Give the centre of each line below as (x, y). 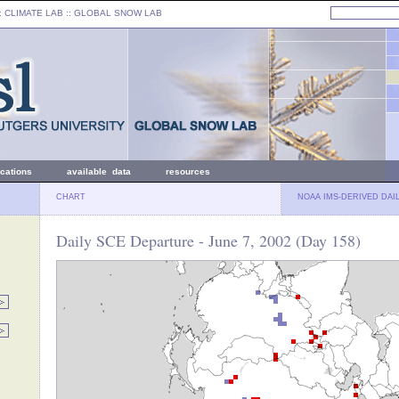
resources (188, 171)
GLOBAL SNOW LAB (118, 13)
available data (99, 171)
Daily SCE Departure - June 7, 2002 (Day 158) (208, 240)
